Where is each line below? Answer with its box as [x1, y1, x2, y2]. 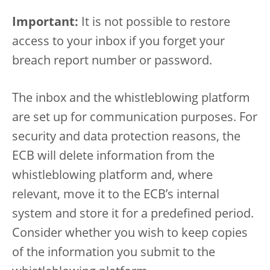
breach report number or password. [12, 55, 212, 67]
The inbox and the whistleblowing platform [12, 93, 250, 105]
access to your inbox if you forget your [12, 36, 225, 48]
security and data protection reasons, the [12, 131, 240, 143]
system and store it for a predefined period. [12, 209, 254, 221]
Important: [12, 17, 78, 29]
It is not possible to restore [78, 17, 230, 29]
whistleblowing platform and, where [12, 170, 213, 182]
